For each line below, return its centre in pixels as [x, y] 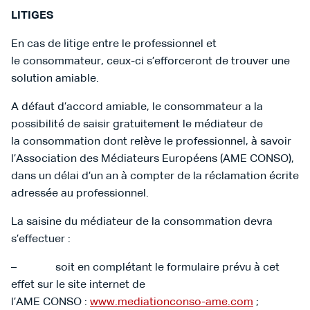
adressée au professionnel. [80, 194]
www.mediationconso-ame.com [172, 302]
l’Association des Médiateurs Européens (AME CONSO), [153, 159]
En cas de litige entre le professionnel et [114, 44]
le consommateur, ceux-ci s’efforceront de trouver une [151, 62]
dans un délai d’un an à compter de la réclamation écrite [155, 176]
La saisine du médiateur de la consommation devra [142, 222]
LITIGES [32, 16]
